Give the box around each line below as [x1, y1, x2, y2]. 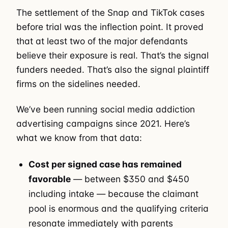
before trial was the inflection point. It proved [16, 21, 204, 32]
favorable [28, 173, 71, 184]
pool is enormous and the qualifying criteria [28, 203, 209, 214]
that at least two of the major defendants [16, 35, 188, 46]
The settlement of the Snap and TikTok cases [16, 7, 205, 18]
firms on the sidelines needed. [16, 78, 140, 89]
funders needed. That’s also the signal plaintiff [16, 64, 209, 75]
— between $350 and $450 [71, 173, 190, 184]
